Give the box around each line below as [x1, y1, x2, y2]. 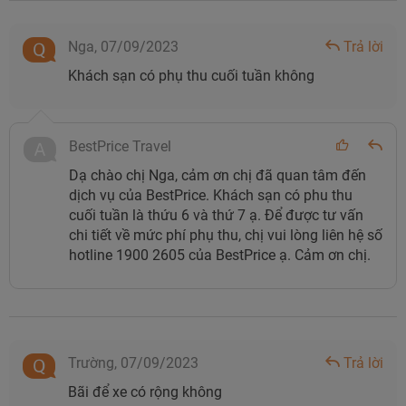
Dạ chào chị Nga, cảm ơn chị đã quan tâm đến [69, 166, 366, 184]
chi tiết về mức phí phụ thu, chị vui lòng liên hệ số [69, 226, 382, 244]
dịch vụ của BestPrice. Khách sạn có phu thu [69, 186, 353, 204]
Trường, [68, 353, 121, 372]
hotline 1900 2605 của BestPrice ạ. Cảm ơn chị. [69, 246, 374, 264]
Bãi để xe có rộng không [68, 382, 222, 401]
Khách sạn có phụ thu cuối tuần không [68, 66, 314, 84]
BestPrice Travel [69, 137, 171, 155]
